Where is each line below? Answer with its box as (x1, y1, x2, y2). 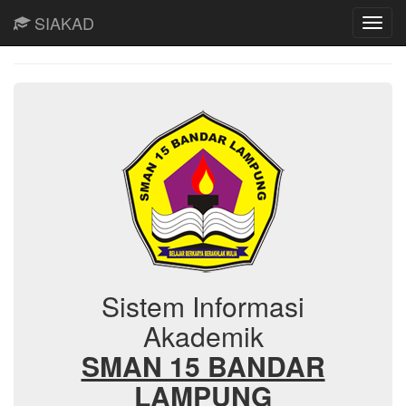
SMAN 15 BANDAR (81, 346, 325, 385)
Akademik (142, 316, 264, 355)
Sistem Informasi (101, 286, 304, 325)
